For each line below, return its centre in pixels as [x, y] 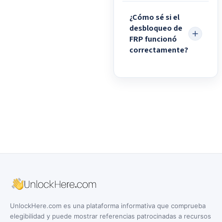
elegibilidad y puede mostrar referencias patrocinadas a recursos [111, 216]
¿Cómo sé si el [154, 18]
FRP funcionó [153, 39]
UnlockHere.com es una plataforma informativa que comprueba [108, 205]
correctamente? [159, 50]
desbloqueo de [156, 28]
